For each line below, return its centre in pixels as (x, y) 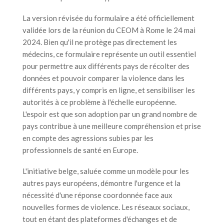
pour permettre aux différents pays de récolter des (106, 66)
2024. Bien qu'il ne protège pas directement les (100, 42)
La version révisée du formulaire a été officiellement (108, 18)
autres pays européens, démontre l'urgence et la (101, 183)
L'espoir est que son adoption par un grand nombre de (110, 114)
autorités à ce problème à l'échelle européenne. (99, 102)
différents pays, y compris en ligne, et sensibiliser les (109, 90)
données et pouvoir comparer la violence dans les (103, 78)
